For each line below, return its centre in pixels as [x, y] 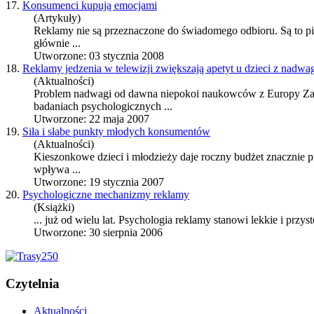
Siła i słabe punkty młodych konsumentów [116, 132]
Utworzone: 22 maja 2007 [91, 119]
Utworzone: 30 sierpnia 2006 [98, 233]
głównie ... [57, 43]
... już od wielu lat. [76, 220]
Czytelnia [33, 283]
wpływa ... [57, 170]
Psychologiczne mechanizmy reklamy [106, 195]
